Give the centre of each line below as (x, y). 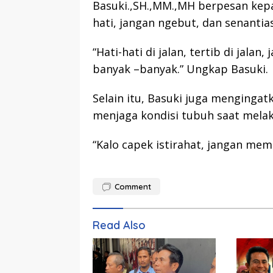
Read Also (119, 225)
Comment (133, 187)
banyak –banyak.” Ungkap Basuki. (180, 69)
